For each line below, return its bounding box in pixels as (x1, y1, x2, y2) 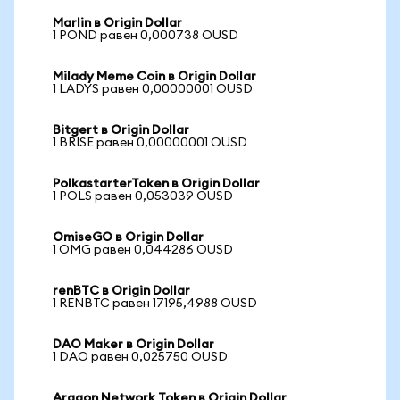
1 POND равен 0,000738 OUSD (53, 29, 238, 42)
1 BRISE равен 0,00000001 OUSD (53, 137, 247, 149)
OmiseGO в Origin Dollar (53, 231, 204, 244)
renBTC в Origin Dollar (53, 285, 190, 297)
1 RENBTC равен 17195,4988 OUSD (53, 297, 257, 310)
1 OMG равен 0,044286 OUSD (53, 244, 233, 256)
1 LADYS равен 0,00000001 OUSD (53, 83, 253, 96)
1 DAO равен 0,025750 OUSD (53, 351, 228, 363)
